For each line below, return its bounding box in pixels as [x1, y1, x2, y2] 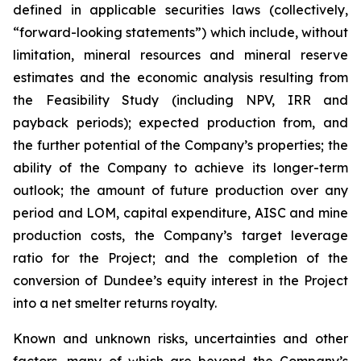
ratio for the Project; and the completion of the [13, 250, 348, 267]
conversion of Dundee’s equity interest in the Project [13, 272, 348, 289]
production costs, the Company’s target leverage [13, 227, 348, 244]
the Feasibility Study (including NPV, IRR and [13, 92, 348, 109]
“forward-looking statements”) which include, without [13, 24, 348, 41]
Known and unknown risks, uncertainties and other [13, 330, 348, 347]
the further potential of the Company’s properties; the [13, 137, 348, 154]
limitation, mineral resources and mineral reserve [13, 47, 348, 64]
